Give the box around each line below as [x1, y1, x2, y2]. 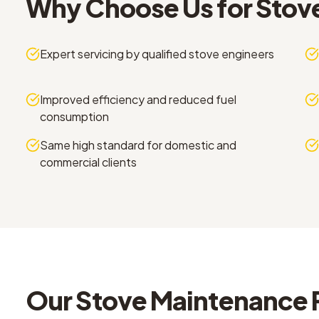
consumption [40, 109, 109, 124]
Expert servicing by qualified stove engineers [40, 46, 274, 61]
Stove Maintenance [75, 284, 308, 316]
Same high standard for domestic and [40, 137, 236, 152]
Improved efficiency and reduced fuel [40, 92, 236, 107]
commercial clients [40, 155, 137, 169]
